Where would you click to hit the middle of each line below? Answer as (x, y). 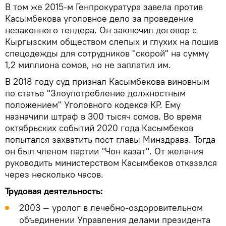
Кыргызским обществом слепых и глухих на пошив (112, 42)
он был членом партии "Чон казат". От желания (104, 151)
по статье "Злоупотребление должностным (95, 93)
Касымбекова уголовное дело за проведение (99, 19)
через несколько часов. (54, 175)
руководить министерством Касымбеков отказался (111, 163)
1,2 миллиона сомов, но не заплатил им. (88, 65)
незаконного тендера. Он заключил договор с (101, 30)
